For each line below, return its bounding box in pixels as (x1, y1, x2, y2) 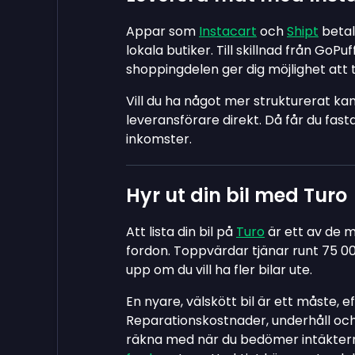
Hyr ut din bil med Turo (126, 181, 347, 208)
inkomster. (126, 129, 192, 148)
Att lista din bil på (126, 222, 236, 241)
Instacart (199, 21, 257, 40)
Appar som (126, 21, 199, 40)
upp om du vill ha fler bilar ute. (126, 260, 312, 279)
